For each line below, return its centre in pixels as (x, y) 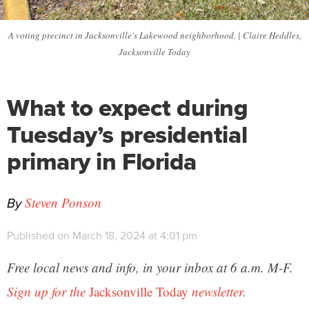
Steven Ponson (63, 202)
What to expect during (128, 108)
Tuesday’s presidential (127, 134)
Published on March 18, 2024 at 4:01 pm (102, 236)
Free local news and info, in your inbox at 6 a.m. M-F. (150, 267)
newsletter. (217, 291)
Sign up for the (48, 291)
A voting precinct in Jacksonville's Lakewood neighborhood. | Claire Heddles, (154, 35)
